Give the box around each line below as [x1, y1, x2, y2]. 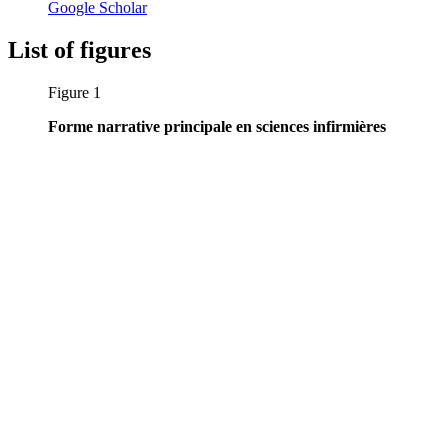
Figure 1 [48, 84, 101, 102]
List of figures [8, 37, 151, 64]
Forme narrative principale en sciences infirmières [48, 118, 386, 136]
